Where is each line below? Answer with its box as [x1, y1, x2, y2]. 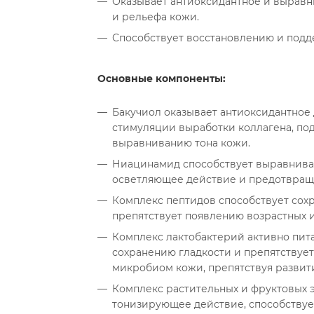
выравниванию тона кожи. [112, 137, 250, 149]
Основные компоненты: [97, 72, 228, 85]
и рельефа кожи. [112, 11, 199, 23]
